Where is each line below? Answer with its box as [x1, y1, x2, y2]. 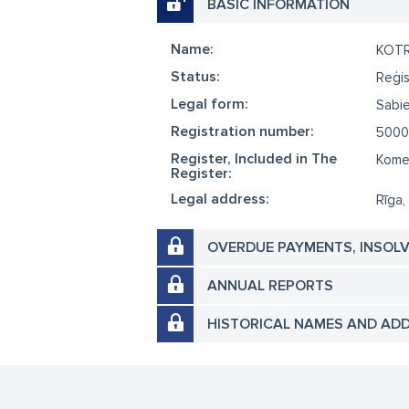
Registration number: [171, 122, 314, 141]
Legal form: [171, 95, 248, 113]
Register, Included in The [171, 150, 337, 168]
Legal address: [171, 190, 269, 208]
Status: [171, 68, 220, 86]
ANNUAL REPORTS [207, 277, 333, 295]
